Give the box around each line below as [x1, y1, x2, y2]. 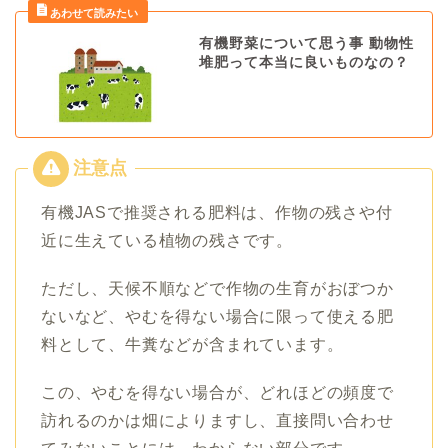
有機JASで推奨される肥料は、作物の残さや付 [41, 203, 393, 221]
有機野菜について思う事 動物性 [198, 36, 414, 52]
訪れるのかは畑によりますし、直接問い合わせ [41, 411, 394, 429]
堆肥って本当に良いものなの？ [198, 55, 409, 71]
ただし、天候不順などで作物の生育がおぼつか [41, 279, 394, 297]
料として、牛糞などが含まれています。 [41, 335, 344, 353]
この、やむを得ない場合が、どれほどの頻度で [41, 383, 394, 401]
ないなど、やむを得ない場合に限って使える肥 [41, 307, 394, 325]
